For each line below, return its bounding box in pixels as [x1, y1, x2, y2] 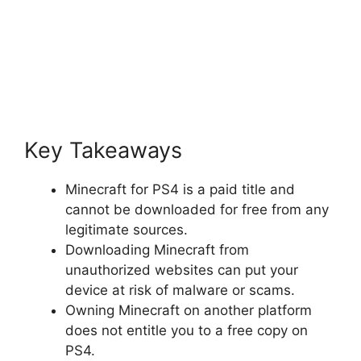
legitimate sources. [65, 222, 188, 239]
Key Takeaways [24, 137, 182, 164]
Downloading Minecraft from [65, 242, 249, 259]
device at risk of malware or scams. [65, 282, 295, 299]
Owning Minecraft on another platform [65, 302, 312, 319]
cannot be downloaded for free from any [65, 201, 329, 218]
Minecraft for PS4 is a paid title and [65, 181, 295, 198]
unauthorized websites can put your [65, 262, 298, 279]
